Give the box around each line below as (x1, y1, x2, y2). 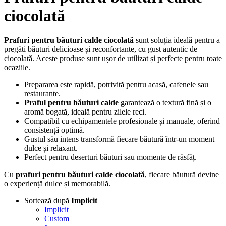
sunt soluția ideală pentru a (134, 36, 220, 45)
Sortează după (24, 196, 71, 205)
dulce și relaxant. (24, 144, 78, 153)
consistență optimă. (24, 126, 85, 135)
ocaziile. (4, 63, 30, 72)
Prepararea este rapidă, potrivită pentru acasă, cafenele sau (24, 80, 208, 89)
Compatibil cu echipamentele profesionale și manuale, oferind (24, 117, 220, 126)
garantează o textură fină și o (119, 98, 211, 107)
